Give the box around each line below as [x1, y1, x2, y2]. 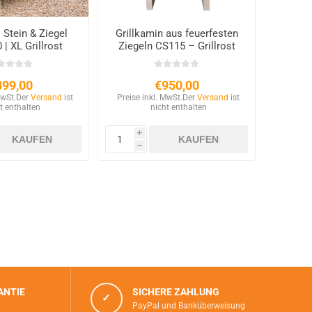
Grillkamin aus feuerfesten [115, 27, 238, 40]
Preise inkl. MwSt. [117, 93, 183, 103]
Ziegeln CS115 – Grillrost [118, 40, 235, 53]
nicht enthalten [150, 102, 207, 113]
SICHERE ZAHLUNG [132, 286, 219, 298]
